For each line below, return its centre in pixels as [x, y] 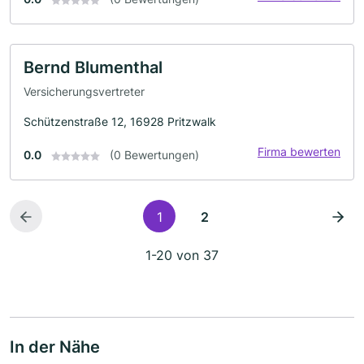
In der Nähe [55, 347]
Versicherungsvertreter [84, 91]
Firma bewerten [299, 151]
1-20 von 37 [182, 255]
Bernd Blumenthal [93, 68]
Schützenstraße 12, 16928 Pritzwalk [120, 121]
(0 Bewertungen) [154, 154]
